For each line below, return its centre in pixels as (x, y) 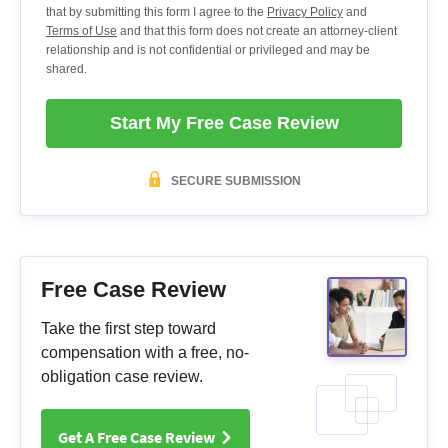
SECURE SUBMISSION (234, 180)
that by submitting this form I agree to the (156, 11)
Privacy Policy (305, 11)
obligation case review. (122, 376)
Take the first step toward (128, 328)
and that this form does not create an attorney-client (257, 30)
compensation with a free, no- (145, 352)
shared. (66, 68)
